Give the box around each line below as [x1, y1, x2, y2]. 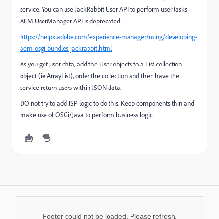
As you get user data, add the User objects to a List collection [20, 60, 182, 68]
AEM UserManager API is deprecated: [20, 17, 122, 25]
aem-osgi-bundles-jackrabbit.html [20, 44, 112, 53]
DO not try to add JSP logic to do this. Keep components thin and [20, 99, 194, 108]
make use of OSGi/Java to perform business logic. [20, 110, 153, 119]
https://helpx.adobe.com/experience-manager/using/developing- [20, 32, 197, 41]
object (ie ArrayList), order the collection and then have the [20, 71, 179, 80]
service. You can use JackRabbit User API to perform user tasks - [20, 5, 191, 14]
